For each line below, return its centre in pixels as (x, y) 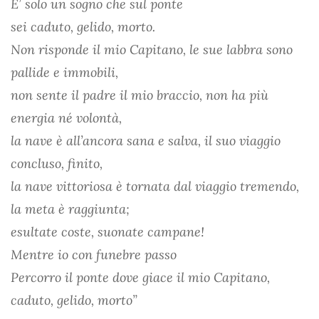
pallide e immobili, (64, 72)
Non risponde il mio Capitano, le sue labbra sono (152, 49)
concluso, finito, (57, 163)
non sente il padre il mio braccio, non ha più (140, 95)
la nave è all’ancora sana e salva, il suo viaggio (146, 140)
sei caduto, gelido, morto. (83, 26)
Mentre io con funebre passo (94, 254)
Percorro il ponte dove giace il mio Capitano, (140, 277)
